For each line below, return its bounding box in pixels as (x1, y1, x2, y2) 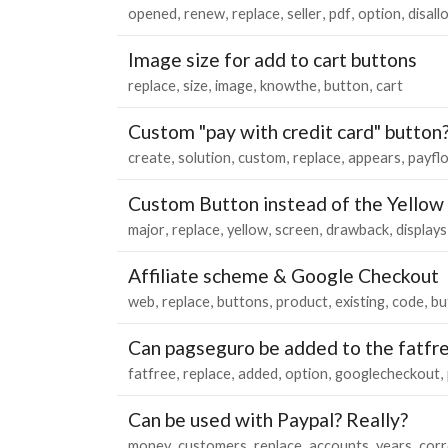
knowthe (260, 76, 317, 94)
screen (275, 220, 319, 238)
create (128, 148, 171, 166)
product (276, 292, 328, 310)
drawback (326, 220, 389, 238)
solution (178, 148, 231, 166)
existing (335, 292, 385, 310)
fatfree (128, 364, 176, 382)
